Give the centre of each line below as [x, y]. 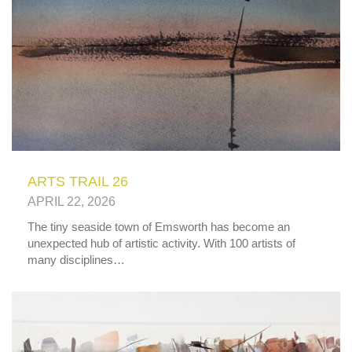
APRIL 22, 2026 [71, 202]
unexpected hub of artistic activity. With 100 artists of [161, 244]
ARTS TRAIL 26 [78, 182]
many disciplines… [76, 260]
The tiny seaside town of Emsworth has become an [159, 227]
